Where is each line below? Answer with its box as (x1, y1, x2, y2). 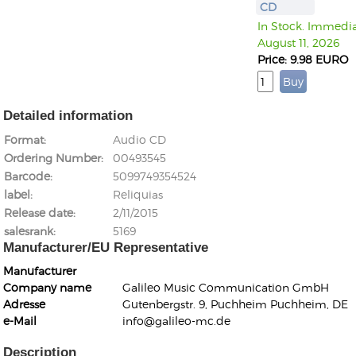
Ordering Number (4, 151, 101, 164)
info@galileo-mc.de (122, 314, 230, 327)
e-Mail (3, 314, 37, 327)
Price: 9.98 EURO (257, 52, 348, 66)
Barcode (4, 169, 50, 183)
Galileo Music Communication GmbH (122, 281, 329, 294)
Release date (4, 206, 73, 219)
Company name (3, 281, 91, 294)
